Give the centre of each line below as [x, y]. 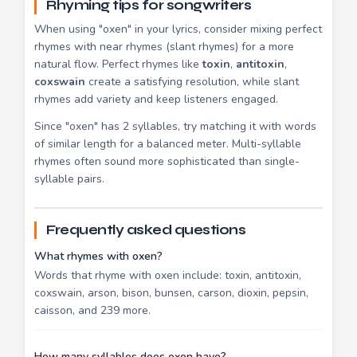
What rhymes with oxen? [98, 256]
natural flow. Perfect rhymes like [118, 64]
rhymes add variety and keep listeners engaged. [156, 99]
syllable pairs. [69, 178]
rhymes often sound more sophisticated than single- [167, 161]
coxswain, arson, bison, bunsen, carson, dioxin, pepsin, [171, 292]
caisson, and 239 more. [92, 310]
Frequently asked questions [146, 229]
